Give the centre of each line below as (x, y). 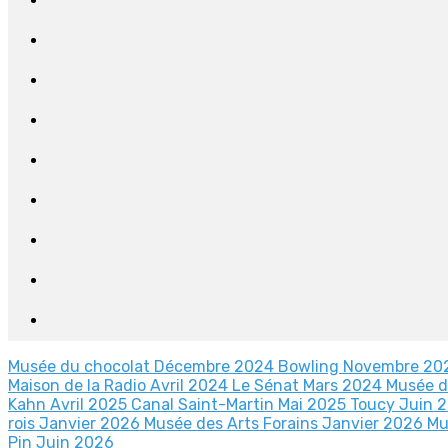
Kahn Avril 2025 (69, 404)
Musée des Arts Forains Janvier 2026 (285, 423)
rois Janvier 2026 (76, 423)
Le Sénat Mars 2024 (309, 385)
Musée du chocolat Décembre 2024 (143, 366)
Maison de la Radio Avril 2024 (120, 385)
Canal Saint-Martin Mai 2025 (240, 404)
